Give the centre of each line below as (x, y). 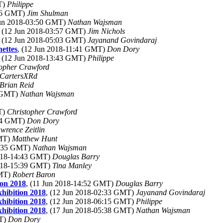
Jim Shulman (48, 13)
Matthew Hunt (35, 139)
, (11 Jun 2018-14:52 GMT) (71, 183)
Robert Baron (34, 174)
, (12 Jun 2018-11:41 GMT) (62, 49)
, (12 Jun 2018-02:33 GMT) (91, 192)
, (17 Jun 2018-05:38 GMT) (91, 210)
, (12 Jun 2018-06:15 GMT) (91, 201)
